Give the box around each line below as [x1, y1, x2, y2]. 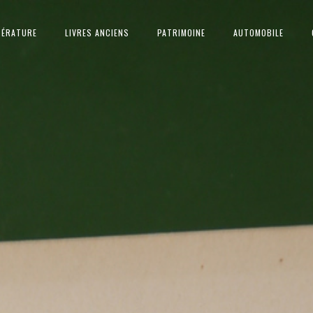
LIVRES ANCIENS [65, 27, 129, 38]
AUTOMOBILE [233, 27, 284, 38]
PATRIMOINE [157, 27, 205, 38]
